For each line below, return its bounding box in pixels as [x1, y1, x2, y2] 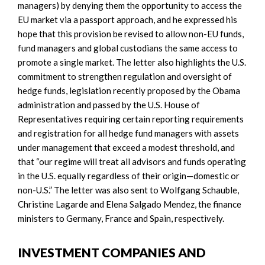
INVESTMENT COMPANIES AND [18, 244, 206, 260]
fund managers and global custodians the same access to [18, 42, 238, 53]
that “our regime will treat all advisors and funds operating [18, 156, 246, 167]
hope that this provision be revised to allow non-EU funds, [18, 28, 244, 39]
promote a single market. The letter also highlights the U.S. [18, 56, 246, 67]
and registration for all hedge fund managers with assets [18, 127, 239, 138]
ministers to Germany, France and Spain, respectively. [18, 212, 224, 224]
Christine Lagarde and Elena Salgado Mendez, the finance [18, 198, 241, 209]
